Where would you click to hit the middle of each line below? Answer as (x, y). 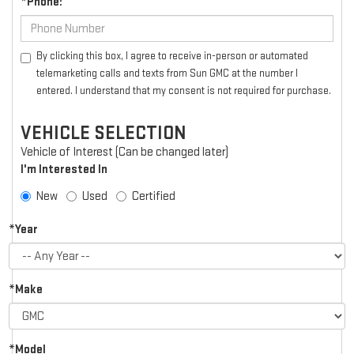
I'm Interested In (64, 170)
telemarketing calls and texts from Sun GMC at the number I (167, 74)
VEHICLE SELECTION (104, 134)
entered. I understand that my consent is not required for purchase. (184, 91)
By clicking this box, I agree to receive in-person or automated (172, 56)
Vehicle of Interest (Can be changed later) (124, 153)
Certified (154, 197)
